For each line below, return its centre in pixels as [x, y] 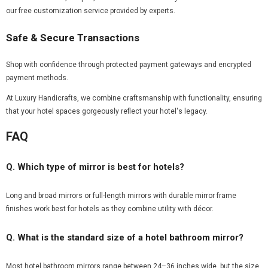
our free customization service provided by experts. [91, 11]
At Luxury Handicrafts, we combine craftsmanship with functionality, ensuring [134, 98]
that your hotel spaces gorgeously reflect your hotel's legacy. [107, 112]
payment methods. [37, 78]
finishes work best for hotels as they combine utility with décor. [110, 208]
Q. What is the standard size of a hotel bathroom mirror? [125, 237]
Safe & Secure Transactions [73, 38]
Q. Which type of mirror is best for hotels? [95, 167]
